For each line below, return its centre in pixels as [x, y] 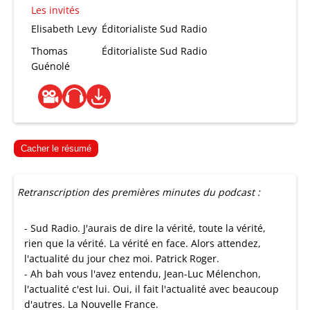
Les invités [55, 10]
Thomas [49, 51]
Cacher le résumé [56, 148]
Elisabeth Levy [64, 29]
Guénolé [51, 66]
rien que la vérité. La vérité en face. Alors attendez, [143, 243]
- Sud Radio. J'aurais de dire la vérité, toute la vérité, [145, 228]
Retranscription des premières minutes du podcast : [139, 192]
